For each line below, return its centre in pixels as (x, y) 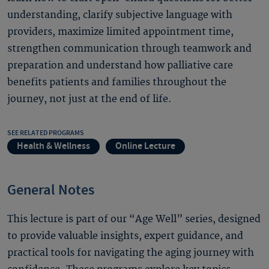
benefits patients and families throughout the (117, 82)
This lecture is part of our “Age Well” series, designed (134, 219)
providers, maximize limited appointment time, (120, 32)
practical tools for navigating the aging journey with (131, 252)
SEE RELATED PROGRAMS (46, 132)
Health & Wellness (53, 146)
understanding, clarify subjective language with (120, 15)
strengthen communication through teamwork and (129, 48)
